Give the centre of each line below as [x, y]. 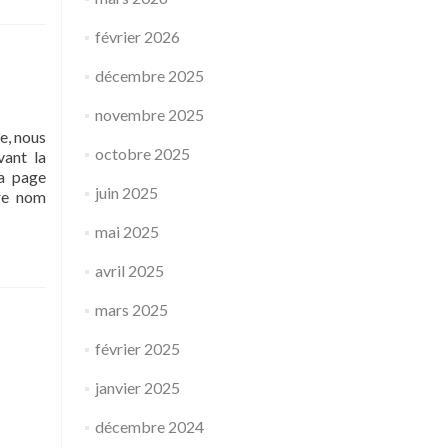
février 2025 [137, 348]
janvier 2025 [137, 387]
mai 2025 [126, 231]
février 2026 [137, 36]
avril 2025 [129, 270]
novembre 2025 [149, 114]
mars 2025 [131, 309]
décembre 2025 [149, 75]
